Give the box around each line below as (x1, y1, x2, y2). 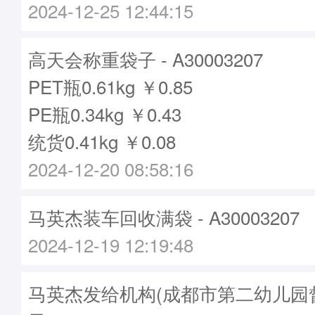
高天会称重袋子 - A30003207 (28, 46, 263, 72)
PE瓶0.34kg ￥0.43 (28, 101, 181, 127)
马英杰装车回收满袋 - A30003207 (28, 204, 300, 230)
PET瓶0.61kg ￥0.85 (28, 73, 193, 99)
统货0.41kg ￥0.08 (28, 128, 176, 154)
